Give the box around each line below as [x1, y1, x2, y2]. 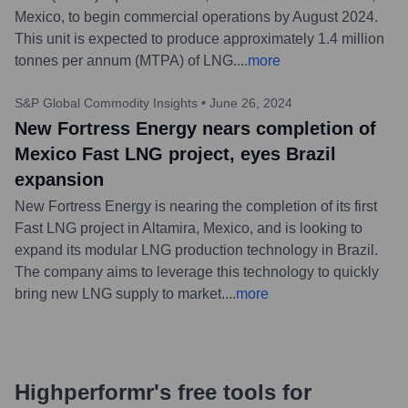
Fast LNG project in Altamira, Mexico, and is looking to [15, 219, 362, 236]
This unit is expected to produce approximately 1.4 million [15, 30, 384, 46]
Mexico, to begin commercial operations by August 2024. [15, 8, 378, 25]
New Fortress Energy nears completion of [15, 117, 376, 138]
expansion [15, 168, 104, 189]
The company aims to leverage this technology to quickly [15, 263, 379, 280]
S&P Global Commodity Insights [15, 95, 198, 110]
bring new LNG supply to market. [15, 285, 225, 301]
